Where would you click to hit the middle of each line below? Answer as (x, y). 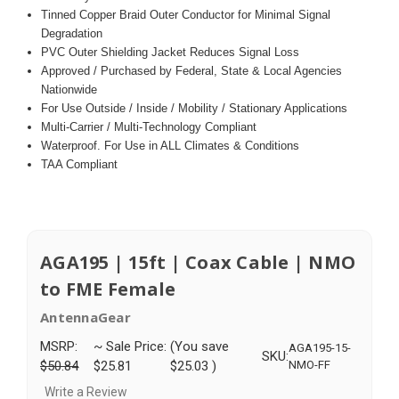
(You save (200, 346)
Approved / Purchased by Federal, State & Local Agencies (192, 70)
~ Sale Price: (130, 346)
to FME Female (108, 289)
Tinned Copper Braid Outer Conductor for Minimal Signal (186, 14)
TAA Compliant (80, 164)
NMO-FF (310, 364)
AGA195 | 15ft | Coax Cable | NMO (198, 262)
